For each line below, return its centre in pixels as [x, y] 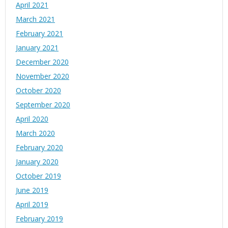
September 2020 [43, 105]
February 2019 [39, 219]
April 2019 [32, 205]
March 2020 [35, 133]
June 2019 [32, 190]
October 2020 [38, 91]
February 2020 [39, 148]
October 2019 [38, 176]
